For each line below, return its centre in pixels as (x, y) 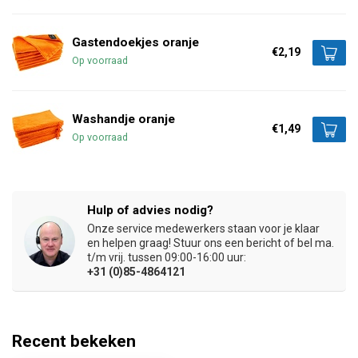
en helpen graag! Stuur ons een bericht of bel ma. (211, 243)
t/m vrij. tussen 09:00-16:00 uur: (167, 257)
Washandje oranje (123, 119)
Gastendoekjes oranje (135, 42)
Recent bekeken (74, 341)
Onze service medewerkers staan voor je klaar (203, 229)
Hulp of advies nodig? (150, 210)
